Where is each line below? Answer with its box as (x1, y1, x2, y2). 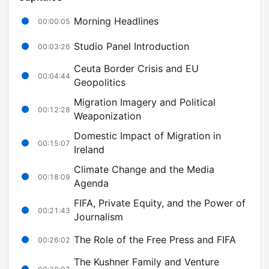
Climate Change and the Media (74, 163, 214, 176)
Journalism (74, 211, 123, 223)
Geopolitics (74, 76, 125, 89)
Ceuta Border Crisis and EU (74, 62, 199, 75)
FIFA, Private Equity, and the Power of (74, 197, 246, 210)
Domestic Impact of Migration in (74, 130, 221, 142)
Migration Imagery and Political (74, 96, 216, 109)
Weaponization (74, 110, 141, 122)
